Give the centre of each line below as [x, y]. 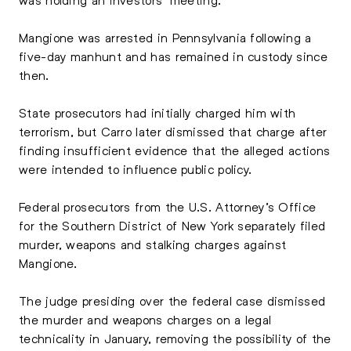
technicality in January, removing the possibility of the [175, 338]
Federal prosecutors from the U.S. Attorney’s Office [168, 206]
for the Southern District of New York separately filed [172, 225]
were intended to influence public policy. [136, 169]
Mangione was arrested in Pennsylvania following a [165, 37]
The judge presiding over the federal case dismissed [172, 300]
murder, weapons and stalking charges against [153, 244]
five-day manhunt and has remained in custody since [173, 56]
